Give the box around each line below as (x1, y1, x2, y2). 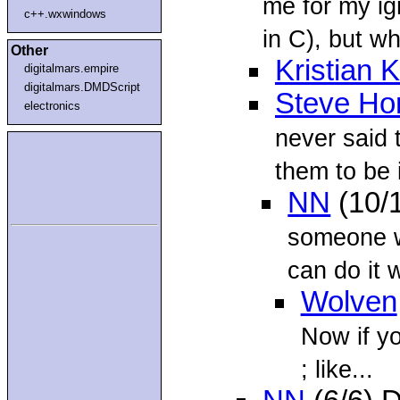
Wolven (300, 286, 397, 319)
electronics (24, 98, 81, 112)
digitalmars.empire (24, 61, 120, 75)
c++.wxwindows (24, 6, 107, 21)
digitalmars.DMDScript (24, 79, 141, 94)
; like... (300, 355, 373, 384)
